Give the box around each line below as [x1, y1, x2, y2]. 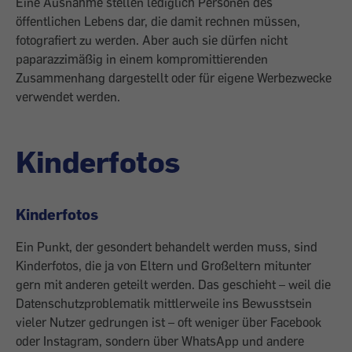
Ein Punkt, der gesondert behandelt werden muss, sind [16, 239, 317, 255]
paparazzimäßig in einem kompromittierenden [16, 51, 268, 67]
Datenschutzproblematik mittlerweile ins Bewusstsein [16, 295, 312, 311]
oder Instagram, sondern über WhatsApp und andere [16, 333, 304, 349]
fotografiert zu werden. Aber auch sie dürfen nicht [16, 32, 288, 48]
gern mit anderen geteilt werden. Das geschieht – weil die [16, 277, 331, 292]
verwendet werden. [16, 89, 120, 104]
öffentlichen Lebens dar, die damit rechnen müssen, [16, 13, 300, 29]
